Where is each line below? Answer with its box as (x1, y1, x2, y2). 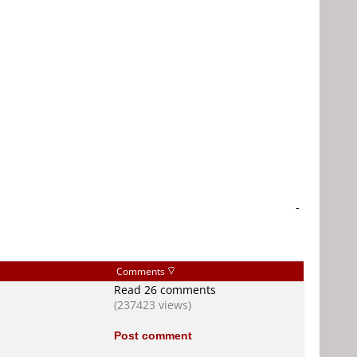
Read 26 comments (114, 282, 216, 297)
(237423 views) (114, 297, 191, 312)
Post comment (114, 328, 192, 343)
